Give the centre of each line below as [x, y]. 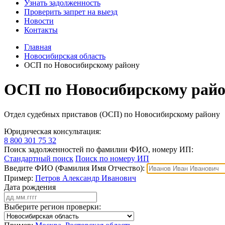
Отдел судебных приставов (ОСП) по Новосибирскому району [112, 114]
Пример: [20, 178]
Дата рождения [30, 187]
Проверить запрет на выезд [71, 12]
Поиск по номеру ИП [112, 158]
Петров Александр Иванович [86, 178]
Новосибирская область [65, 56]
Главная [38, 47]
